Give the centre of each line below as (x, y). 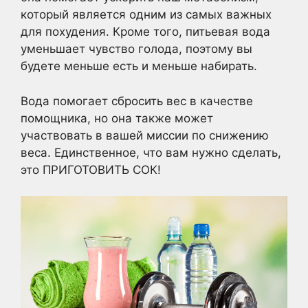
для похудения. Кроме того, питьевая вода (145, 32)
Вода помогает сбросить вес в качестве (137, 101)
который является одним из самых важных (146, 14)
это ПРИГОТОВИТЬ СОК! (91, 169)
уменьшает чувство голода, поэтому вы (136, 49)
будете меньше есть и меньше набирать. (139, 66)
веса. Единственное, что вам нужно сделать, (151, 152)
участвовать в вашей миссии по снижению (145, 135)
